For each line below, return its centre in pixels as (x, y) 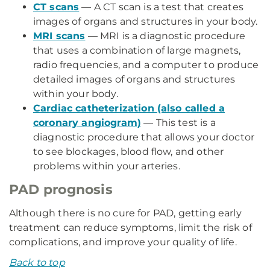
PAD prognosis (61, 190)
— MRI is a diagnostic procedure (165, 36)
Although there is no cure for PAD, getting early (125, 213)
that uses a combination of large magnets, (137, 50)
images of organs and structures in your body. (146, 21)
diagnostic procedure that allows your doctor (144, 137)
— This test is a (178, 123)
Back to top (37, 262)
